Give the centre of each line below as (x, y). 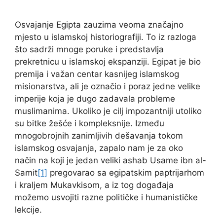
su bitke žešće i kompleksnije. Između (90, 123)
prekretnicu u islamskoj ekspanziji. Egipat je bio (108, 62)
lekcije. (28, 210)
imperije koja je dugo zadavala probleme (95, 99)
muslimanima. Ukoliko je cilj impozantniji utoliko (108, 111)
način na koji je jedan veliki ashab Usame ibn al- (110, 160)
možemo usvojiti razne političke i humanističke (106, 197)
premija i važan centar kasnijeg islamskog (97, 74)
